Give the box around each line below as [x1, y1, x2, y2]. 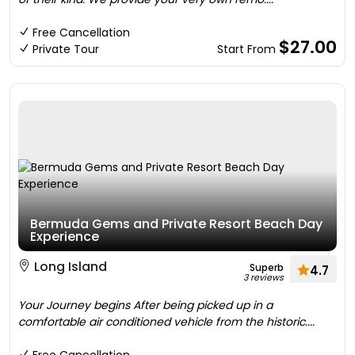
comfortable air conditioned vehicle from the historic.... [18, 314, 315, 330]
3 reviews [243, 271, 284, 284]
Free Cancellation [32, 25, 130, 40]
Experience [30, 227, 99, 246]
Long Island [31, 258, 107, 276]
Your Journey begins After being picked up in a [18, 297, 273, 313]
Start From [217, 41, 279, 57]
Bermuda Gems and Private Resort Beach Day [30, 215, 323, 233]
